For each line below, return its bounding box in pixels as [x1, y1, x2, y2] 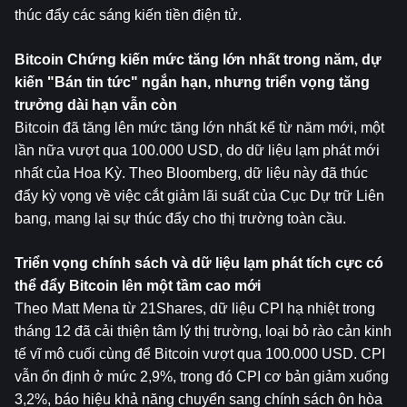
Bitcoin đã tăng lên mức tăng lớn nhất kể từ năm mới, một [15, 120, 384, 135]
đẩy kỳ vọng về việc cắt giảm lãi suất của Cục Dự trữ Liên [15, 188, 384, 203]
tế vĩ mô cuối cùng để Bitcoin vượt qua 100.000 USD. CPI [15, 346, 385, 362]
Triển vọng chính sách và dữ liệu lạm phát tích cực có [15, 255, 383, 271]
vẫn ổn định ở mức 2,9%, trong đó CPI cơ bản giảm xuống [15, 369, 389, 384]
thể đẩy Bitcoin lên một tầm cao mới [15, 278, 261, 293]
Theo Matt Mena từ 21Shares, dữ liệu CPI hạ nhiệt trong [15, 301, 375, 316]
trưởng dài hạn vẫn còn [15, 97, 177, 113]
